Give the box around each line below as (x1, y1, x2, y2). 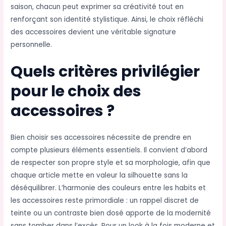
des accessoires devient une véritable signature (11, 27, 177, 37)
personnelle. (11, 39, 52, 49)
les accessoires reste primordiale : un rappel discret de (11, 195, 199, 205)
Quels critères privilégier (11, 61, 200, 82)
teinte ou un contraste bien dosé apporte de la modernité (11, 208, 211, 218)
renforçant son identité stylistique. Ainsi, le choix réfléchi (11, 14, 204, 24)
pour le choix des (11, 80, 142, 102)
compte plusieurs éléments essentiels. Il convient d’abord (11, 145, 208, 155)
